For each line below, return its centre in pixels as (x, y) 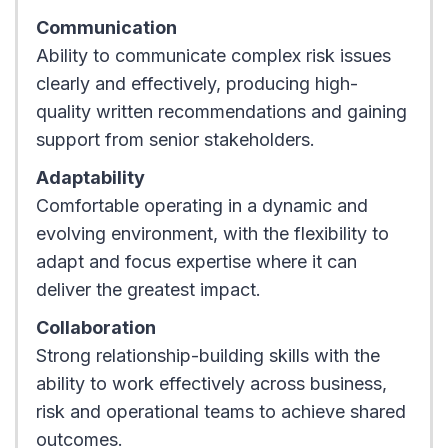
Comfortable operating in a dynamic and (201, 206)
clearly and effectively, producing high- (196, 84)
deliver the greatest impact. (148, 290)
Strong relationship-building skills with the (207, 356)
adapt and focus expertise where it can (196, 262)
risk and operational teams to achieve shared (220, 412)
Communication (106, 28)
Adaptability (90, 178)
